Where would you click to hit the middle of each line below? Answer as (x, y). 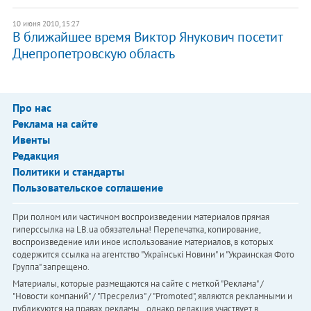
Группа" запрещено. (51, 267)
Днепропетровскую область (93, 54)
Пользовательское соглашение (87, 188)
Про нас (32, 108)
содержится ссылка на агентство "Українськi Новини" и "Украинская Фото (153, 255)
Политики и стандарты (68, 172)
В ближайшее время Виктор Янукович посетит (147, 37)
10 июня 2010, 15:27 (46, 24)
